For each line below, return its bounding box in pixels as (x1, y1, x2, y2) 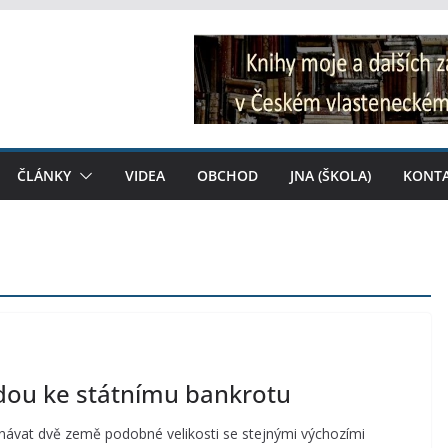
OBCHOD (197, 166, 258, 185)
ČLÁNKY (17, 166, 71, 185)
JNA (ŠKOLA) (290, 166, 371, 185)
